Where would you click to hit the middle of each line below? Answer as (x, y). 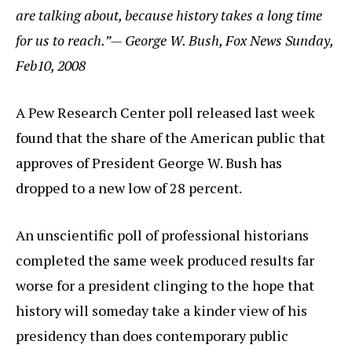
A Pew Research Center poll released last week (165, 113)
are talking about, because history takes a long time (169, 15)
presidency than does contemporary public (152, 336)
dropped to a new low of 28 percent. (129, 188)
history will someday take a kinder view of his (161, 311)
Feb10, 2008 (51, 66)
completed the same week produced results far (165, 260)
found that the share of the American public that (170, 138)
